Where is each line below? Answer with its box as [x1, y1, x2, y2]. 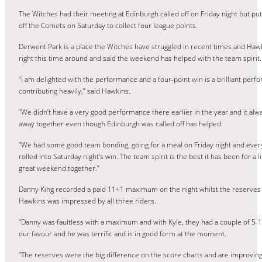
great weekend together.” [19, 163, 99, 173]
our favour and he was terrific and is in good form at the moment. [19, 228, 226, 239]
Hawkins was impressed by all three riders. [19, 195, 156, 206]
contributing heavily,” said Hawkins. [19, 85, 130, 96]
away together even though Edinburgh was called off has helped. [19, 118, 223, 129]
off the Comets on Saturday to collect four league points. [19, 20, 198, 30]
